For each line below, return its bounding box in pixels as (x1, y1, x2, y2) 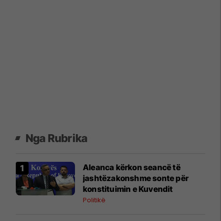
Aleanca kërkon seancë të (83, 162, 181, 173)
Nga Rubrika (26, 132, 88, 145)
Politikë (83, 195, 106, 205)
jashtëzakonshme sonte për (83, 173, 188, 184)
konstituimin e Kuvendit (83, 184, 173, 194)
